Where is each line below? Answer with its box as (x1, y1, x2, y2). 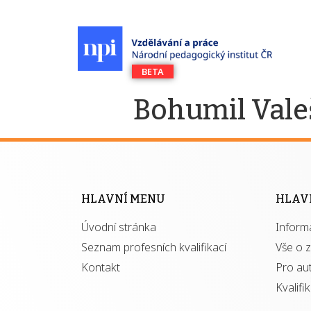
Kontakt (81, 260, 120, 275)
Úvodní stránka (81, 219, 156, 235)
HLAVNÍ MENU (81, 192, 165, 205)
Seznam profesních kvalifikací (81, 239, 226, 255)
